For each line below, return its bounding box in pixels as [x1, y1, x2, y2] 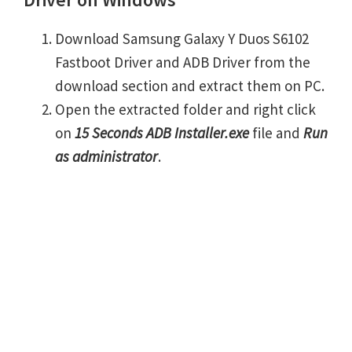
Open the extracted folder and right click [55, 99, 316, 119]
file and [249, 123, 303, 142]
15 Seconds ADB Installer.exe [75, 123, 249, 142]
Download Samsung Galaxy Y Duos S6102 [55, 28, 309, 48]
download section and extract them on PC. [55, 75, 324, 95]
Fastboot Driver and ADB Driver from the [55, 52, 310, 71]
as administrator [55, 146, 158, 166]
